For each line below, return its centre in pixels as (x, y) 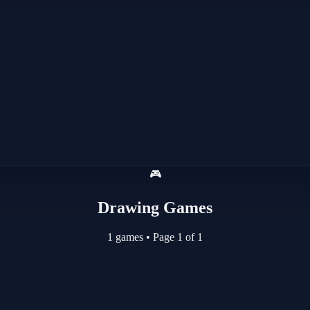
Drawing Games (155, 207)
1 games (127, 237)
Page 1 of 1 (176, 237)
